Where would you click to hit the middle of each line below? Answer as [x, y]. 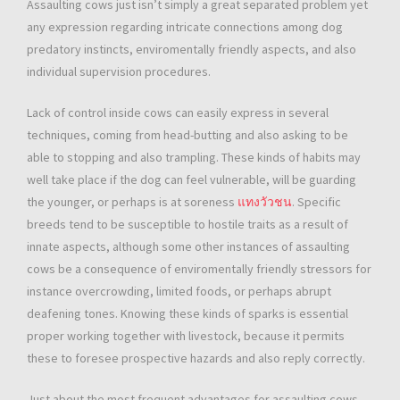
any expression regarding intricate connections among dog [185, 27]
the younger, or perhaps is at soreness [132, 202]
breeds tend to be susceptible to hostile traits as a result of [187, 225]
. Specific [317, 202]
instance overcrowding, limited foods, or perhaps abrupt [179, 292]
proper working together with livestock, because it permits [186, 336]
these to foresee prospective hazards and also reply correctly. [196, 358]
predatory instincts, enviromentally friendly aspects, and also [192, 50]
